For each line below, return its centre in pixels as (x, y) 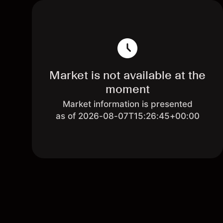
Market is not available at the (127, 75)
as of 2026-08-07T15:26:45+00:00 (127, 116)
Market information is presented (127, 104)
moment (127, 89)
